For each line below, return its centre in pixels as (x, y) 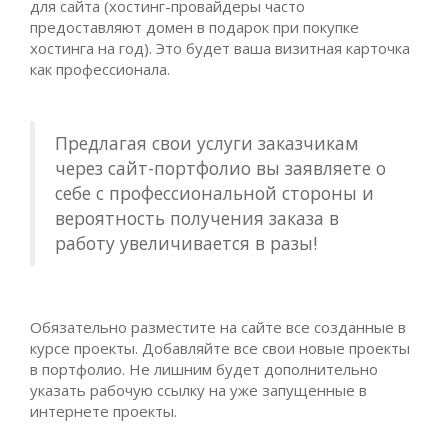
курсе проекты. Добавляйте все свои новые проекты (220, 348)
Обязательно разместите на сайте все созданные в (218, 327)
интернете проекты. (105, 411)
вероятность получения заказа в (197, 218)
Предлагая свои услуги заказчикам (207, 143)
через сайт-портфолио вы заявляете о (220, 168)
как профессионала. (102, 69)
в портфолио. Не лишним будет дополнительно (204, 369)
